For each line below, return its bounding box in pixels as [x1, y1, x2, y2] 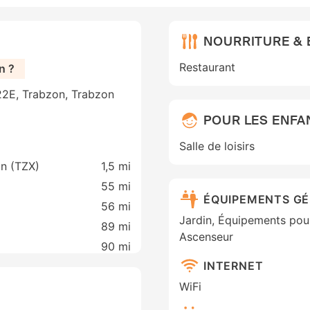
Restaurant [179, 60, 235, 75]
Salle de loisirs [179, 139, 255, 154]
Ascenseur [179, 230, 233, 244]
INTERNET [203, 258, 264, 273]
